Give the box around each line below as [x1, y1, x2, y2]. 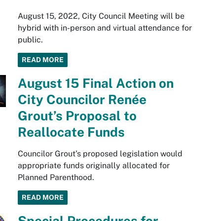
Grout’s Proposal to [17, 108, 137, 123]
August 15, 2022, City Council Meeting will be [17, 11, 184, 21]
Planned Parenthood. [17, 173, 94, 182]
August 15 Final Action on [17, 75, 174, 91]
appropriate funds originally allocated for [17, 161, 170, 170]
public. [17, 35, 43, 44]
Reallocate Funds [17, 124, 125, 140]
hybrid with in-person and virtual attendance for [17, 23, 192, 33]
